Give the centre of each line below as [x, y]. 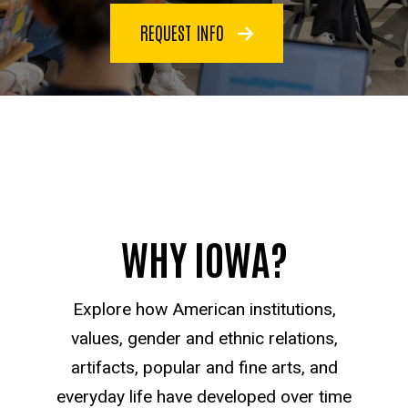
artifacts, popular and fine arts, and [204, 367]
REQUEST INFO [184, 31]
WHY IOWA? [204, 256]
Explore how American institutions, [204, 309]
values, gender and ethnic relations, [204, 338]
